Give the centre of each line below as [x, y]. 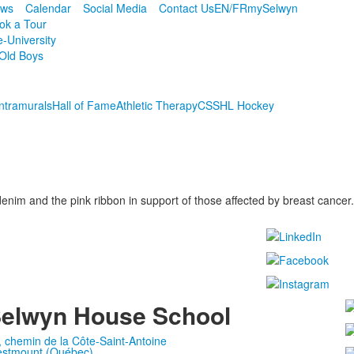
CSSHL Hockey [235, 105]
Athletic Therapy [156, 105]
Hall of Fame [84, 105]
